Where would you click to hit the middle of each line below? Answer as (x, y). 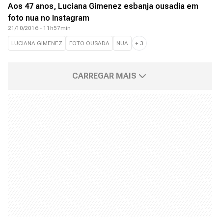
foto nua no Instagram (49, 18)
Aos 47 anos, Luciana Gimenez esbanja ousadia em (103, 6)
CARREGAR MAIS (104, 76)
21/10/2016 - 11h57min (39, 28)
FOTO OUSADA (89, 43)
